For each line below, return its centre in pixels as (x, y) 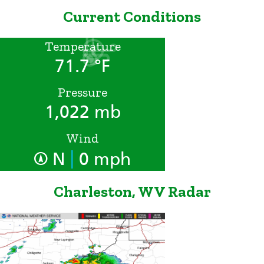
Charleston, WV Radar (132, 192)
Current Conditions (132, 17)
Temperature (82, 46)
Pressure (82, 92)
